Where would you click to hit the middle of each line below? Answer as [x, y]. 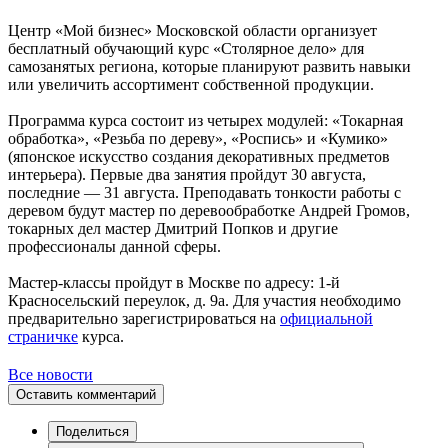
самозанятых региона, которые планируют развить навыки [209, 66]
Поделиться [92, 431]
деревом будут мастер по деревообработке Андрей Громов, [209, 210]
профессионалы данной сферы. [114, 246]
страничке [43, 336]
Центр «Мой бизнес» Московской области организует [192, 30]
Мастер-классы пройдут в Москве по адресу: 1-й [174, 282]
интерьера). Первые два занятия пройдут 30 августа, [187, 174]
